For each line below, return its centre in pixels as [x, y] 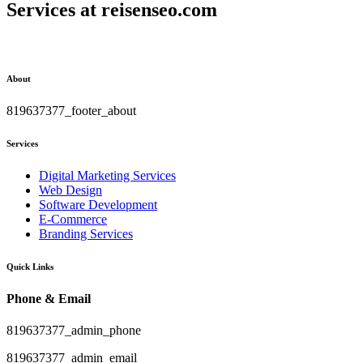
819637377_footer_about [71, 110]
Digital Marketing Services [107, 175]
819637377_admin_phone [74, 330]
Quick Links [30, 266]
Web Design [70, 190]
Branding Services [86, 233]
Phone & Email [49, 298]
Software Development [98, 204]
